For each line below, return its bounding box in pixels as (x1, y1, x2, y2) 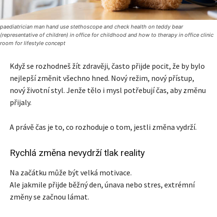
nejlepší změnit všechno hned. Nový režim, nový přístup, (10, 73, 194, 83)
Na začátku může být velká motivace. (10, 167, 132, 177)
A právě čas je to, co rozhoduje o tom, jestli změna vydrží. (10, 122, 197, 132)
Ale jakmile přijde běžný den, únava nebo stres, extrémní (10, 179, 195, 189)
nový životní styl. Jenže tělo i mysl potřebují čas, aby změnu (10, 85, 206, 95)
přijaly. (10, 97, 31, 107)
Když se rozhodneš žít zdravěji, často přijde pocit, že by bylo (10, 61, 205, 71)
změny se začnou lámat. (10, 191, 89, 201)
